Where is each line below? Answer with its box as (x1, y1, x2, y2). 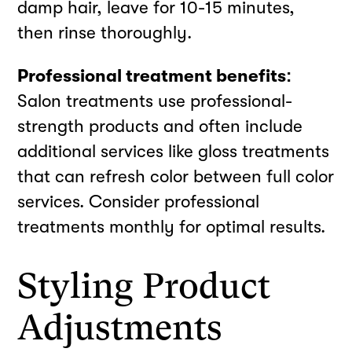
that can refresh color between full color (17, 166, 335, 186)
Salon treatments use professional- (17, 90, 293, 111)
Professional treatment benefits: (17, 65, 292, 86)
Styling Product (17, 266, 271, 307)
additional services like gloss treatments (17, 141, 330, 161)
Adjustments (17, 307, 223, 349)
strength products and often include (17, 115, 303, 136)
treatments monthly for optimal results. (17, 216, 326, 236)
